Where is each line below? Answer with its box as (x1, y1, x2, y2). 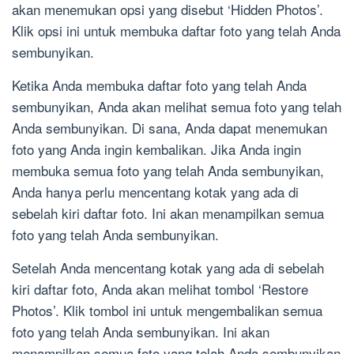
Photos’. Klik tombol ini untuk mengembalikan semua (12, 300, 322, 321)
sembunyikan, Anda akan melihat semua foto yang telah (12, 96, 341, 117)
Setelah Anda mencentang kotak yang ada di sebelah (12, 258, 324, 278)
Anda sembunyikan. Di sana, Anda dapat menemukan (12, 118, 327, 138)
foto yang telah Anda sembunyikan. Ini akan (12, 322, 269, 342)
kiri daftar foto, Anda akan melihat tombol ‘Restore (12, 279, 308, 299)
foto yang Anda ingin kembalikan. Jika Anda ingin (12, 139, 301, 160)
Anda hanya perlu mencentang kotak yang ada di (12, 182, 299, 202)
